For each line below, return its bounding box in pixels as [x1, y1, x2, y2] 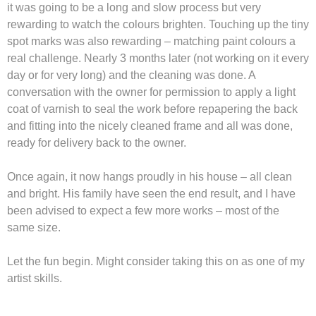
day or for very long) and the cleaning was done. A [7, 69, 255, 82]
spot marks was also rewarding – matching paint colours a [7, 35, 296, 48]
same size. [7, 221, 61, 234]
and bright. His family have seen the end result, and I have [7, 188, 296, 200]
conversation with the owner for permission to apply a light [7, 86, 296, 99]
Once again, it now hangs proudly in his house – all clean [7, 171, 292, 183]
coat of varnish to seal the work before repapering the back [7, 103, 298, 116]
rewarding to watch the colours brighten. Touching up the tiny [7, 18, 309, 31]
